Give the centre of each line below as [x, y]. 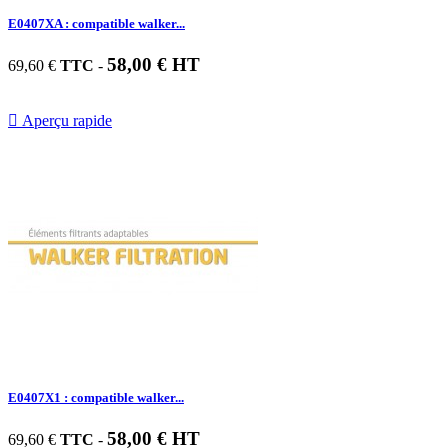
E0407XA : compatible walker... [96, 23]
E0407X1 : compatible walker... [96, 397]
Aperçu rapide [65, 120]
